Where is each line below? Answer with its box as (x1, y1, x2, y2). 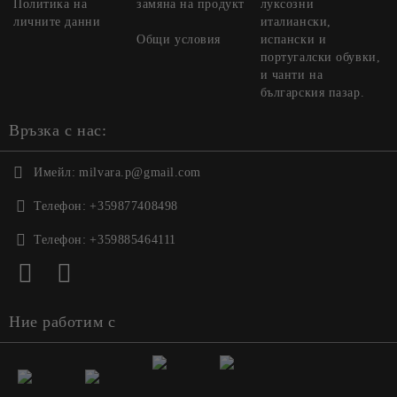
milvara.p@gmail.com (79, 166, 202, 179)
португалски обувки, (260, 51, 381, 64)
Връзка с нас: (9, 121, 107, 139)
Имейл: (34, 166, 76, 179)
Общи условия (136, 33, 222, 46)
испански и (260, 33, 327, 46)
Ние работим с (9, 313, 116, 331)
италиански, (260, 15, 331, 28)
